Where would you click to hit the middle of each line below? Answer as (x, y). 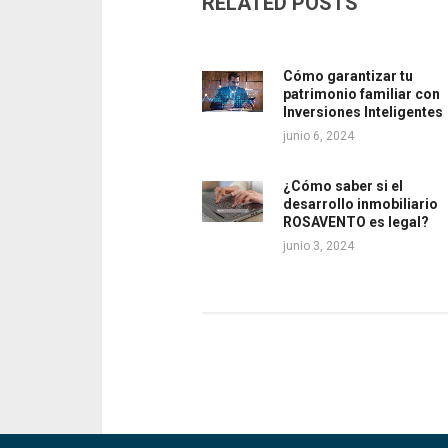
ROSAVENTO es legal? (355, 222)
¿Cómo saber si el (342, 186)
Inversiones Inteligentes (362, 112)
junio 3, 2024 (318, 246)
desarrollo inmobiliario (360, 204)
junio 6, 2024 (318, 136)
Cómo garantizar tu (347, 76)
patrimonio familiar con (361, 94)
